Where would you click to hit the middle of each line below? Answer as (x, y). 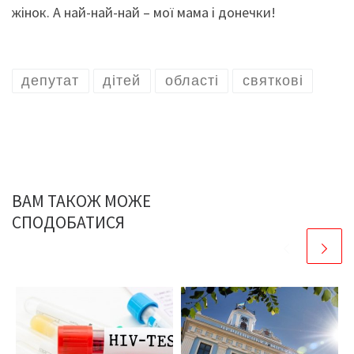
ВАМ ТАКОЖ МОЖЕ (81, 201)
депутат (51, 81)
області (192, 81)
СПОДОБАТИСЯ (68, 223)
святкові (273, 81)
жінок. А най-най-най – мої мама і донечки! (144, 13)
